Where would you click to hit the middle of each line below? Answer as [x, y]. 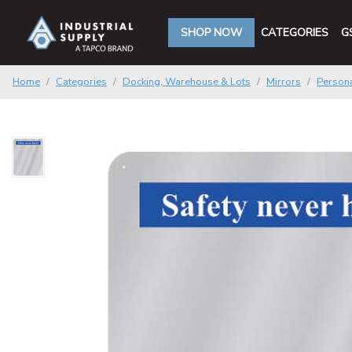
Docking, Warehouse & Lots [187, 82]
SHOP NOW [211, 33]
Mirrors [284, 82]
